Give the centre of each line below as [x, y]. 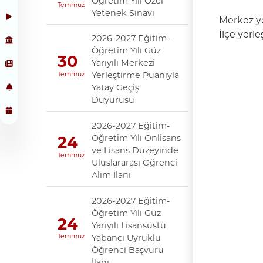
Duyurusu [113, 100]
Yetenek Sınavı [123, 13]
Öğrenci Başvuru [127, 250]
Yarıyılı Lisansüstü [129, 225]
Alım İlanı [111, 175]
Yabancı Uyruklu [126, 237]
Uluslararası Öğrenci [134, 162]
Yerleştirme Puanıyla [135, 75]
